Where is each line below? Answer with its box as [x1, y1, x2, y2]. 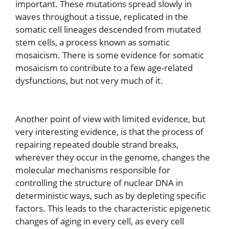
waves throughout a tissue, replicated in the [15, 10, 188, 22]
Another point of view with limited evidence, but [15, 113, 205, 125]
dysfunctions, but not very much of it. [15, 74, 163, 86]
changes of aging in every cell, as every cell [15, 215, 184, 227]
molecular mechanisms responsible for [15, 164, 170, 176]
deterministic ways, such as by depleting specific [15, 190, 206, 202]
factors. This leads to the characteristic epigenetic [15, 202, 211, 215]
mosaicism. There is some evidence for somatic [15, 49, 204, 61]
